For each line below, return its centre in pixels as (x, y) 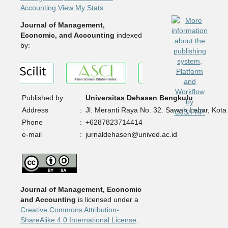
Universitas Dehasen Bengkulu (139, 97)
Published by (42, 97)
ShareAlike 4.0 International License (78, 220)
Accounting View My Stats (62, 7)
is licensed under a (107, 199)
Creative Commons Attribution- (69, 209)
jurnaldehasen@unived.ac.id (131, 134)
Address (35, 110)
